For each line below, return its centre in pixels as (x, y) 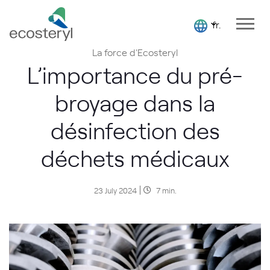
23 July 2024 (115, 190)
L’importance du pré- (135, 74)
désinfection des (135, 130)
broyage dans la (135, 102)
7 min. (166, 190)
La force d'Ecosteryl (135, 52)
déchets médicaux (135, 157)
